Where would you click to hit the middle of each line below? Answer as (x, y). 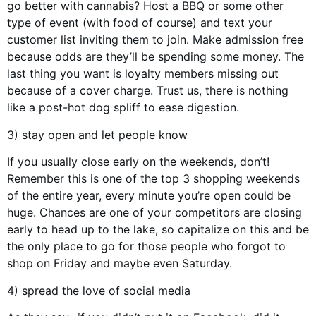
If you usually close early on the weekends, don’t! (138, 162)
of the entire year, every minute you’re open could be (149, 196)
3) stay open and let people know (97, 134)
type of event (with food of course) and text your (140, 23)
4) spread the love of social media (99, 290)
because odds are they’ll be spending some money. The (156, 57)
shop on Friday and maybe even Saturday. (120, 263)
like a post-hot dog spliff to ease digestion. (123, 108)
